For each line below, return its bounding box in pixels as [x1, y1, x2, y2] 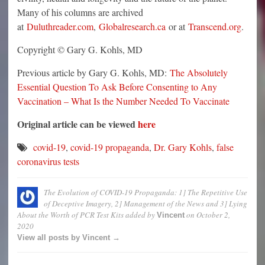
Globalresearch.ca [99, 20, 166, 33]
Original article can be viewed [17, 117, 138, 131]
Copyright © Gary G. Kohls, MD [17, 43, 143, 56]
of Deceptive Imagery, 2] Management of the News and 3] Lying [44, 198, 247, 209]
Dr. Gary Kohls [154, 141, 212, 154]
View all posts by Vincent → [17, 233, 120, 243]
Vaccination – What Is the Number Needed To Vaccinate [17, 95, 230, 108]
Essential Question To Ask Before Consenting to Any [17, 80, 217, 93]
